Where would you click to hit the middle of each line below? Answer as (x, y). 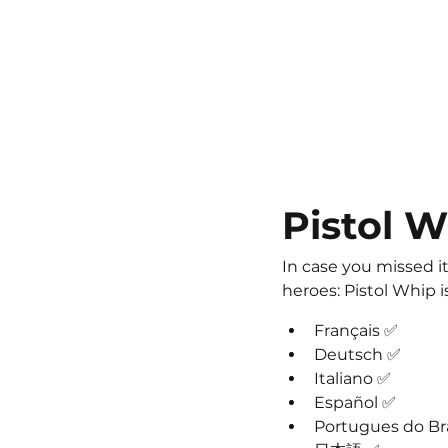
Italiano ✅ (352, 379)
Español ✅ (355, 403)
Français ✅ (356, 331)
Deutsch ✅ (357, 355)
